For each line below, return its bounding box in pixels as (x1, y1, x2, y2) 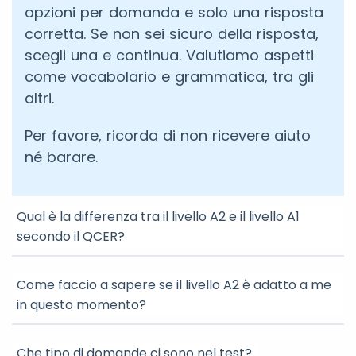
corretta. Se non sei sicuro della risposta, (25, 24, 319, 44)
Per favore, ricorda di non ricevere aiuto (25, 126, 311, 145)
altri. (25, 88, 54, 108)
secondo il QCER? (17, 227, 125, 246)
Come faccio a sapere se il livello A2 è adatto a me (17, 276, 331, 294)
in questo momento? (17, 296, 146, 314)
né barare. (25, 147, 98, 167)
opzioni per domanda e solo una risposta (25, 2, 323, 22)
